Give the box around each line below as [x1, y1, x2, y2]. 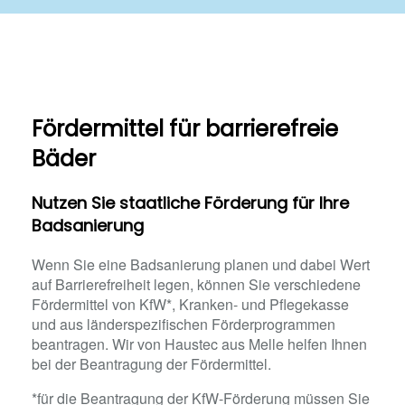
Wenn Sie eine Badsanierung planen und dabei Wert [32, 254, 370, 275]
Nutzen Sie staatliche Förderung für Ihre [32, 192, 349, 214]
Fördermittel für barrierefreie [32, 114, 338, 144]
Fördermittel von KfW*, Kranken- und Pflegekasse [32, 294, 349, 315]
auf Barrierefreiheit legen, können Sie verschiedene [32, 274, 361, 295]
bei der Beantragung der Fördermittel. [32, 353, 271, 374]
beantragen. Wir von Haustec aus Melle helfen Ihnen [32, 334, 367, 354]
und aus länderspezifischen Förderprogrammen [32, 314, 335, 334]
